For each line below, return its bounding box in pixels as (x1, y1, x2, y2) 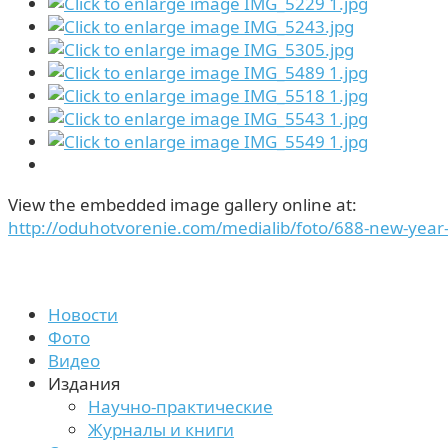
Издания (48, 371, 121, 395)
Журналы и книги (88, 417, 234, 441)
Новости (48, 302, 118, 326)
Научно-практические (88, 394, 273, 418)
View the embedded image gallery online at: (8, 192, 357, 216)
